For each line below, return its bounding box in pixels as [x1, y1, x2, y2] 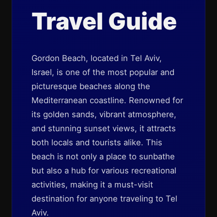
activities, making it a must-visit [31, 180, 153, 189]
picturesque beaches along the [31, 81, 150, 91]
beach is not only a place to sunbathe [31, 152, 175, 161]
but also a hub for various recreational [31, 166, 176, 175]
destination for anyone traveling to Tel [31, 194, 177, 203]
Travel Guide [31, 7, 177, 35]
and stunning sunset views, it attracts [31, 124, 176, 133]
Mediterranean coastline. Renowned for [31, 95, 183, 105]
